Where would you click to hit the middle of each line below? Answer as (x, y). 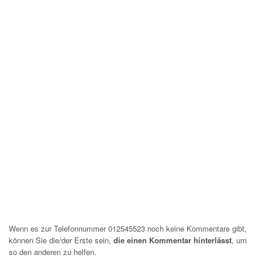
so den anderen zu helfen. (53, 252)
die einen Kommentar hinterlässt (173, 240)
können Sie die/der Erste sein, (61, 240)
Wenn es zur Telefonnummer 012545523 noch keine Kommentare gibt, (128, 228)
